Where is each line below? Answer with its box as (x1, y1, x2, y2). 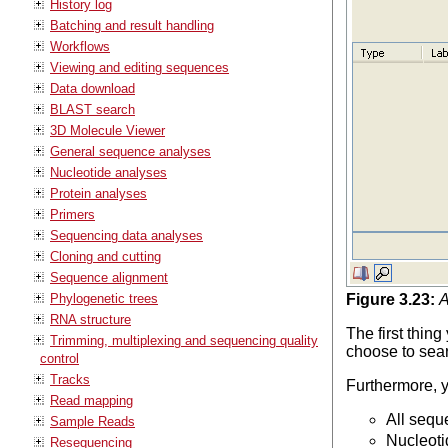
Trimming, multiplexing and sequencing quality (50, 332, 318, 348)
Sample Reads (50, 413, 135, 429)
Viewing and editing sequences (50, 59, 229, 75)
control (40, 350, 79, 366)
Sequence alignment (50, 269, 168, 285)
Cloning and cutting (50, 248, 161, 264)
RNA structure (50, 311, 131, 327)
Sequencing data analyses (50, 227, 203, 243)
